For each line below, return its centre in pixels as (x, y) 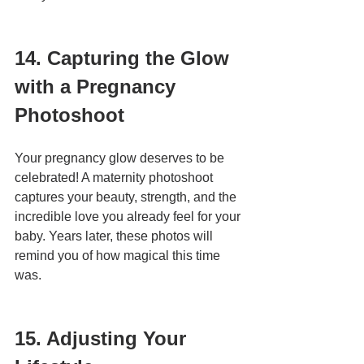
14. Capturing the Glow (125, 58)
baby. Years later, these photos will (115, 236)
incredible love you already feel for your (129, 217)
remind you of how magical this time (119, 256)
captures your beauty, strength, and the (127, 197)
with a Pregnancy (98, 87)
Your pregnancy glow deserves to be (121, 158)
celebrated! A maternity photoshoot (115, 178)
